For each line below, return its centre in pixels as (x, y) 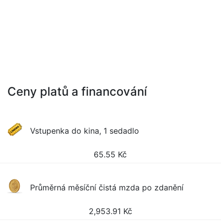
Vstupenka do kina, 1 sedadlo (85, 131)
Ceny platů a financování (77, 92)
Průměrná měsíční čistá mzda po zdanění (107, 187)
